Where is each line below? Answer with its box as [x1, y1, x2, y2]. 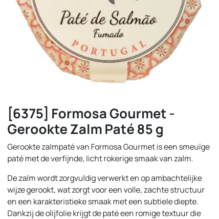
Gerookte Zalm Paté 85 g [7, 120, 164, 138]
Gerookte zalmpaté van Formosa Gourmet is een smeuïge [7, 141, 210, 152]
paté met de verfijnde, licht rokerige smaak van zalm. [7, 153, 193, 164]
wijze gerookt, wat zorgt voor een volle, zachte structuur [7, 184, 205, 195]
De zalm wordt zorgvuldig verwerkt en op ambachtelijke [7, 173, 202, 183]
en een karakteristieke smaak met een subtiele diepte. [7, 196, 198, 207]
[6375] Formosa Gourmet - [7, 104, 175, 122]
